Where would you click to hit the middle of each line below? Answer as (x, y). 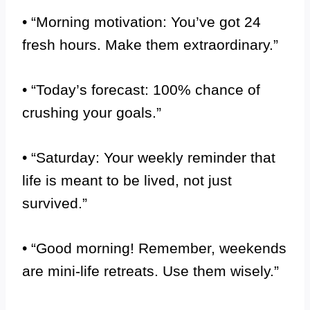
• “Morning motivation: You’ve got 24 (142, 22)
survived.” (55, 203)
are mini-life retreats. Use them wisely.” (151, 271)
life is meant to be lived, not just (127, 180)
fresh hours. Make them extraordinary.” (150, 45)
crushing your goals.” (92, 112)
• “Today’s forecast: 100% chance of (141, 90)
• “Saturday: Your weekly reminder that (149, 157)
